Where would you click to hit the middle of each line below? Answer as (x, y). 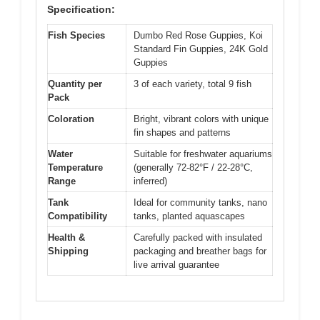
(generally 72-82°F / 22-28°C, (193, 167)
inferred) (150, 181)
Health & (66, 237)
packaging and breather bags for (200, 251)
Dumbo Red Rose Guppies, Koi (198, 35)
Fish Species (76, 35)
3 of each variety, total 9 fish (192, 84)
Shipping (68, 251)
